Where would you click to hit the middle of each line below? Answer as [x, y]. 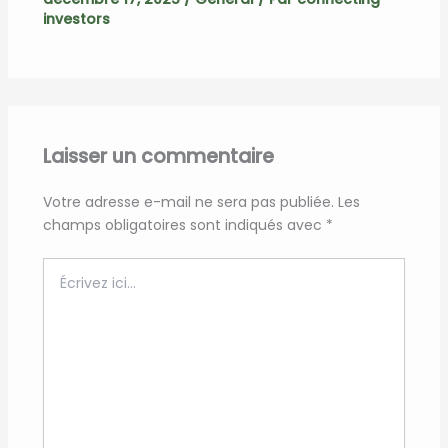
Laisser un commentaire [158, 156]
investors [76, 18]
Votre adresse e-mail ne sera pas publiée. [188, 201]
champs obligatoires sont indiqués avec [184, 224]
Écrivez [66, 266]
